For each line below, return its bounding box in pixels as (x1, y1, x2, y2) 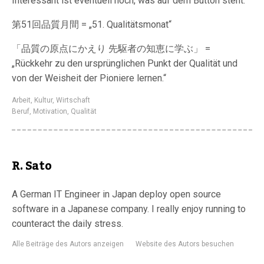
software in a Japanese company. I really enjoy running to (12, 203, 246, 214)
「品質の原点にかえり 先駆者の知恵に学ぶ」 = (12, 43, 210, 54)
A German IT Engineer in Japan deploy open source (12, 189, 221, 200)
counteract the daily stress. (12, 218, 123, 229)
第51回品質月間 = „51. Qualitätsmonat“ (12, 19, 171, 30)
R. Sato (12, 154, 52, 178)
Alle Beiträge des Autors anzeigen (12, 240, 124, 248)
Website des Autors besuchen (136, 240, 234, 248)
